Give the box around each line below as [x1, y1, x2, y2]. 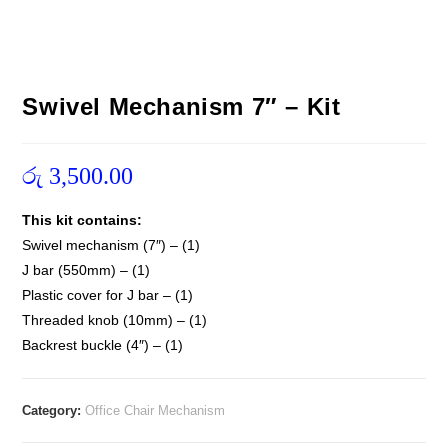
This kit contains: [22, 211, 143, 228]
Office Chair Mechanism [85, 402, 226, 418]
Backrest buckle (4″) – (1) [22, 336, 184, 353]
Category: [22, 402, 86, 418]
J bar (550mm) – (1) [22, 261, 151, 278]
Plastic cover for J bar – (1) [22, 286, 194, 303]
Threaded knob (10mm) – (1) [22, 311, 208, 328]
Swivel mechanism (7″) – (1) [22, 236, 201, 253]
